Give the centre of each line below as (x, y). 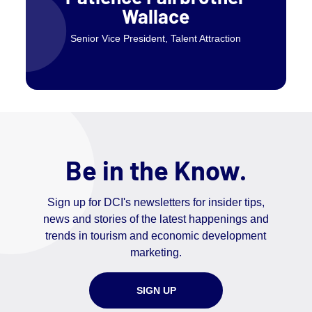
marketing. (156, 253)
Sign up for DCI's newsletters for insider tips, (156, 203)
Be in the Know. (156, 170)
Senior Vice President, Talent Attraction (156, 39)
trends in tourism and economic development (156, 236)
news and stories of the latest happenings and (156, 219)
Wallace (156, 16)
